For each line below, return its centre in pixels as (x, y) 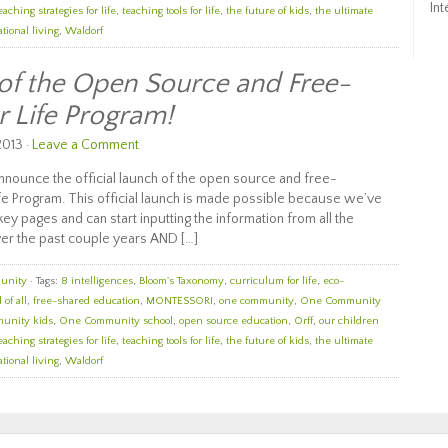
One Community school (116, 321)
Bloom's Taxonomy (181, 281)
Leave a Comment (85, 145)
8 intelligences (97, 281)
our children (349, 321)
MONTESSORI (179, 301)
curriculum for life (273, 281)
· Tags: (44, 281)
